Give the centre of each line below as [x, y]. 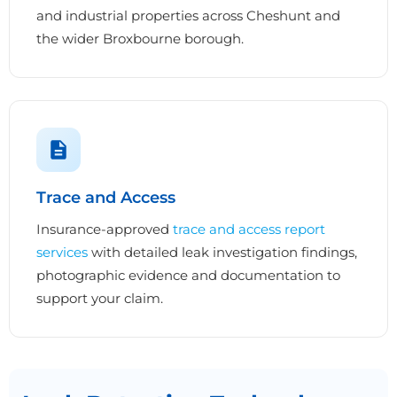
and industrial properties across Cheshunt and [188, 15]
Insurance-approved [105, 229]
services [62, 252]
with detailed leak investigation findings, [222, 252]
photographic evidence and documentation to [188, 275]
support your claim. [100, 298]
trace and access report [249, 229]
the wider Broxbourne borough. [140, 38]
